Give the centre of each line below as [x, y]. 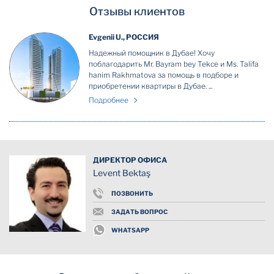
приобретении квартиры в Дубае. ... [150, 86]
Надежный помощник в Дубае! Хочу [152, 53]
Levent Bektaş [122, 173]
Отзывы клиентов [137, 11]
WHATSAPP [130, 230]
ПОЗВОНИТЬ [132, 193]
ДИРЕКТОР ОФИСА [130, 160]
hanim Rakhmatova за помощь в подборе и [164, 75]
